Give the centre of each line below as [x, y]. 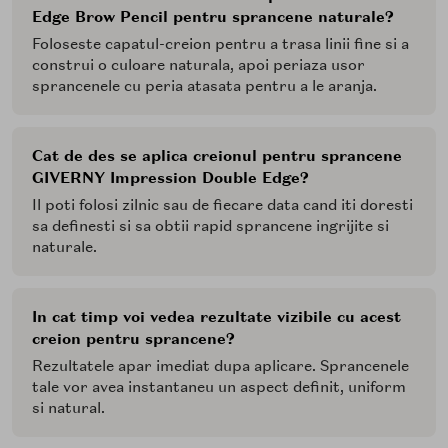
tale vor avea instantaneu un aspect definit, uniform [219, 386]
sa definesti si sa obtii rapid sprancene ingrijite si [210, 225]
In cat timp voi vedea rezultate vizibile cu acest [216, 316]
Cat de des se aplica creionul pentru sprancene [217, 155]
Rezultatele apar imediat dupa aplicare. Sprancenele [220, 365]
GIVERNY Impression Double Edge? [170, 177]
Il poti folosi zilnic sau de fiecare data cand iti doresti [222, 204]
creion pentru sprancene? [133, 338]
